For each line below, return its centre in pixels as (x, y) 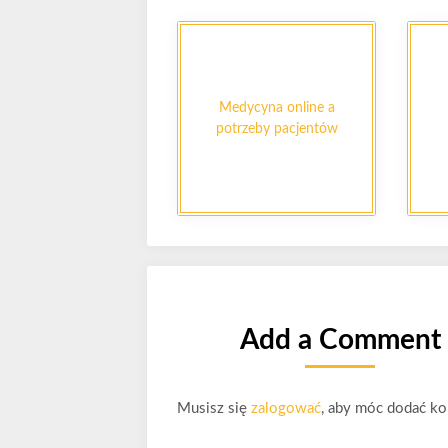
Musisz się (214, 408)
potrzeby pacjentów (276, 128)
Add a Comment (340, 340)
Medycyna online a (276, 107)
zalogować (286, 408)
